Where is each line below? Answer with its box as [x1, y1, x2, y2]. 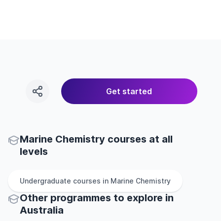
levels [20, 146, 48, 157]
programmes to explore [50, 192, 163, 204]
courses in [73, 177, 109, 185]
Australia [20, 204, 64, 216]
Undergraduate [20, 177, 71, 185]
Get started [106, 86, 152, 96]
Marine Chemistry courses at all [20, 133, 173, 145]
